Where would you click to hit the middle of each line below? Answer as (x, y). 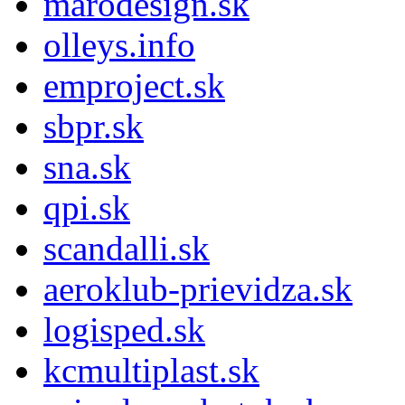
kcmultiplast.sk (151, 370)
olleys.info (119, 44)
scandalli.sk (127, 248)
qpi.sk (87, 207)
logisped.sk (124, 329)
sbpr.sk (94, 126)
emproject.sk (134, 85)
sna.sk (87, 166)
